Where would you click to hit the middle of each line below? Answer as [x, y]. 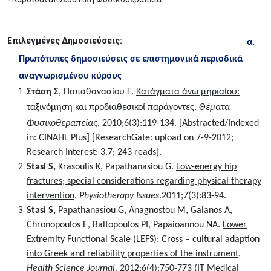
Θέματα [214, 108]
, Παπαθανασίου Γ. [97, 92]
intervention [51, 196]
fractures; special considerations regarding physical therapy [144, 181]
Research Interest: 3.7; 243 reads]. [94, 152]
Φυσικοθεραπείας [62, 123]
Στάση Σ [43, 92]
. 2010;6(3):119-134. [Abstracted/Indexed [178, 123]
